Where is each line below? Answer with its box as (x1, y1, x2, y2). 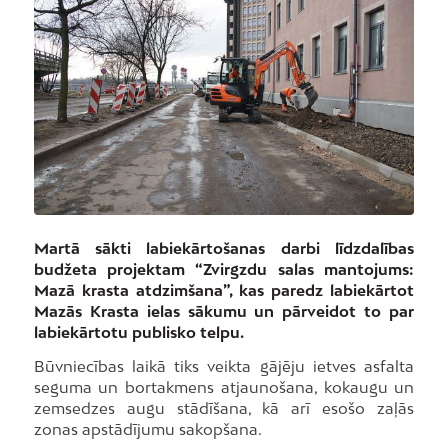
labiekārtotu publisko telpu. (33, 323, 244, 342)
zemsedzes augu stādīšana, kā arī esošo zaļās (33, 398, 415, 417)
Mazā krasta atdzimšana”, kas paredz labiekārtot (33, 281, 415, 300)
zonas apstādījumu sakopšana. (33, 419, 262, 438)
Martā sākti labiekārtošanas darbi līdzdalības (33, 239, 415, 258)
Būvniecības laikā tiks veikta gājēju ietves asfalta (33, 356, 415, 375)
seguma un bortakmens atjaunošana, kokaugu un (33, 377, 415, 396)
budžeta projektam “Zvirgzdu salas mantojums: (33, 260, 415, 279)
